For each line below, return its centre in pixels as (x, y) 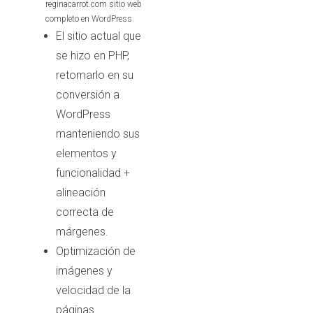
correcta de (85, 212)
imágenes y (84, 270)
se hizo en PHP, (92, 55)
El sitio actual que (98, 36)
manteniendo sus (97, 133)
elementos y (86, 153)
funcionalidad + (93, 173)
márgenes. (82, 231)
